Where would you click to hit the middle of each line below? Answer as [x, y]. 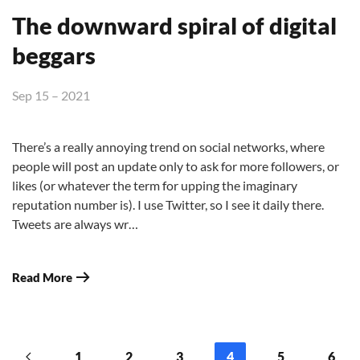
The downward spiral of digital [174, 25]
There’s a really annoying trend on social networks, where [168, 146]
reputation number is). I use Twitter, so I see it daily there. [168, 204]
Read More [42, 277]
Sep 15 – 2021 [51, 95]
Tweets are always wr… [75, 223]
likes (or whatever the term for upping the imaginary [155, 185]
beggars [54, 55]
